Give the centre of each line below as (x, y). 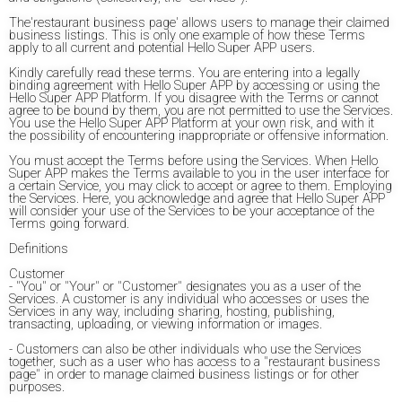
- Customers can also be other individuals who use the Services (185, 349)
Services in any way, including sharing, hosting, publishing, (172, 311)
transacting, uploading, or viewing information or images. (166, 324)
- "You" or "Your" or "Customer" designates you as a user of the (185, 286)
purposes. (37, 387)
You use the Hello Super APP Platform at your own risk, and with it (192, 123)
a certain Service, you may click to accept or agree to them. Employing (201, 186)
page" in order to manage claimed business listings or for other (184, 374)
